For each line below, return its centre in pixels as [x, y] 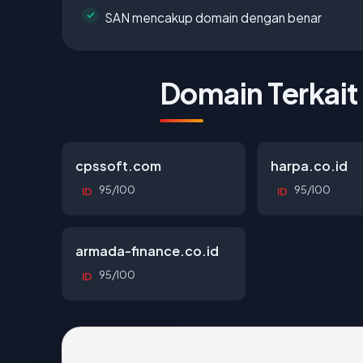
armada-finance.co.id [147, 250]
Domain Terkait [259, 92]
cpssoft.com [118, 165]
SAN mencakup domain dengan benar [213, 17]
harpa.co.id [310, 165]
